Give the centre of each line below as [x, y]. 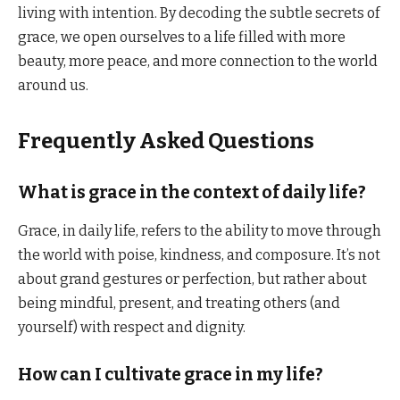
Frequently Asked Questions [166, 142]
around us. [53, 85]
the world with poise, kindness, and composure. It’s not [199, 254]
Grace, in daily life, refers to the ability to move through [200, 230]
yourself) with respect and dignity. [132, 327]
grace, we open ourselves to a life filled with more [182, 37]
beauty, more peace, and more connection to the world [198, 61]
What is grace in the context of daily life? [192, 193]
